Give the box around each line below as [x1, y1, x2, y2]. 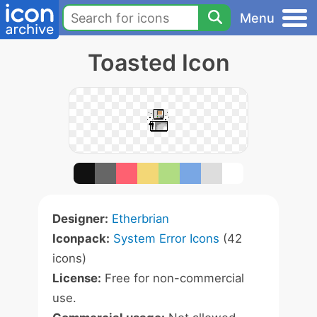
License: [52, 271, 101, 285]
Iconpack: [52, 231, 110, 246]
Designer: [52, 212, 108, 226]
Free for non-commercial [101, 271, 244, 285]
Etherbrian [112, 212, 169, 226]
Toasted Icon [87, 49, 230, 76]
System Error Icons [113, 231, 219, 246]
